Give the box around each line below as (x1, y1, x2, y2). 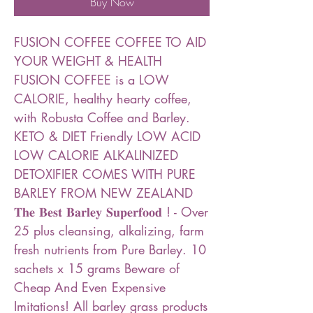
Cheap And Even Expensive (14, 279, 166, 296)
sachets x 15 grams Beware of (14, 260, 180, 277)
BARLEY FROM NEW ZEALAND (14, 184, 193, 201)
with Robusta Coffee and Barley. (14, 109, 190, 126)
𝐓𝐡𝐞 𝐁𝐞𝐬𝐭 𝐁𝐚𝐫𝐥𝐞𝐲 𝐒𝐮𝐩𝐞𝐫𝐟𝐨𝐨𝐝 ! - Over (14, 203, 208, 220)
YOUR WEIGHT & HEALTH (14, 52, 162, 69)
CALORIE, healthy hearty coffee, (14, 90, 191, 107)
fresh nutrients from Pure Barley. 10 (14, 241, 206, 258)
